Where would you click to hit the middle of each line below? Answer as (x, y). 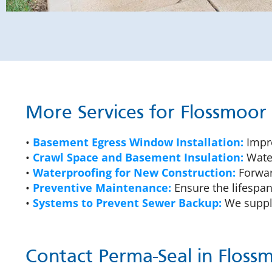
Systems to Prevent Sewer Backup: (127, 203)
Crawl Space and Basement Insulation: (138, 158)
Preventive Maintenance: (102, 188)
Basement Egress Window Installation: (138, 142)
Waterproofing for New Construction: (134, 173)
